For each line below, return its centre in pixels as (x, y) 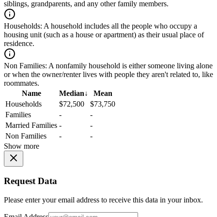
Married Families (31, 125)
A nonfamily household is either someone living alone (130, 66)
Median (72, 93)
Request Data (31, 181)
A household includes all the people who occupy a (120, 26)
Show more (22, 146)
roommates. (22, 83)
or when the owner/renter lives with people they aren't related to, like (108, 75)
